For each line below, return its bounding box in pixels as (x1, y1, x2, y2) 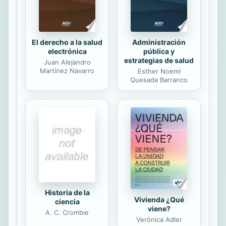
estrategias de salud (124, 55, 194, 65)
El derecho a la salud (32, 37, 102, 46)
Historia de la (44, 188, 90, 197)
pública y (143, 46, 175, 55)
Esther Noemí (137, 67, 181, 75)
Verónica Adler (136, 215, 182, 224)
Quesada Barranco (130, 75, 188, 84)
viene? (147, 204, 171, 213)
